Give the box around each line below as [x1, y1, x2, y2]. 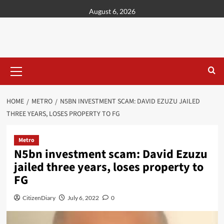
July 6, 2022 [67, 194, 99, 201]
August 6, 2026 [88, 7, 135, 15]
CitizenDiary [22, 194, 55, 201]
